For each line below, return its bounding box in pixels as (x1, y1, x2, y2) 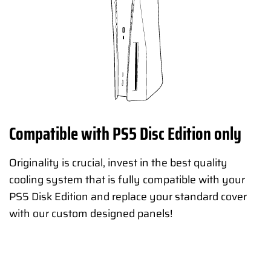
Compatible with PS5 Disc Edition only (9, 120, 241, 148)
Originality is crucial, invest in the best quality (9, 154, 227, 171)
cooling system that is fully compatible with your (9, 171, 245, 188)
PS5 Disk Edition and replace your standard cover (9, 188, 247, 205)
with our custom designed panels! (9, 204, 172, 222)
